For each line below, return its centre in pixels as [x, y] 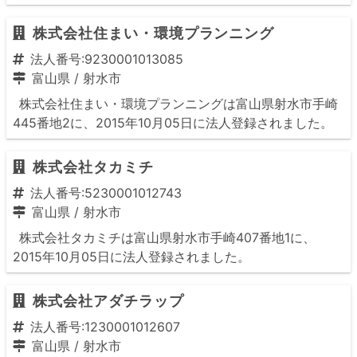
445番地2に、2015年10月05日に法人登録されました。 [173, 123]
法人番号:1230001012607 [105, 327]
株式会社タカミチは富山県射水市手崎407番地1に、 [167, 237]
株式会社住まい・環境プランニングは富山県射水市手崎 [178, 104]
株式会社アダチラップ [108, 301]
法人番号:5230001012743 [106, 193]
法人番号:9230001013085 [107, 59]
